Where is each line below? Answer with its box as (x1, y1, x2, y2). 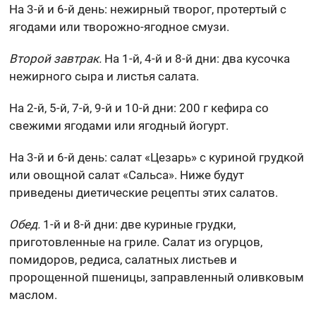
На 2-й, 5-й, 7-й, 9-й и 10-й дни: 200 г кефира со (9, 100, 269, 115)
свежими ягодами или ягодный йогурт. (9, 118, 229, 133)
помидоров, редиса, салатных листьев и (9, 252, 238, 267)
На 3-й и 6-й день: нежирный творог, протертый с (9, 1, 287, 16)
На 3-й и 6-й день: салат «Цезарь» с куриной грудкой (9, 150, 305, 164)
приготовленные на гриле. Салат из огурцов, (9, 234, 263, 249)
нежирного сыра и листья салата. (9, 68, 200, 83)
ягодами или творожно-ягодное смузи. (9, 19, 230, 34)
